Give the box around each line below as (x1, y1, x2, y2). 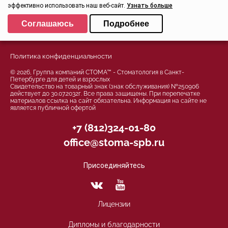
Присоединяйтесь (83, 161, 145, 169)
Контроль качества (86, 20, 142, 28)
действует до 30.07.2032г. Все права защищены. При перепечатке (10, 90, 200, 97)
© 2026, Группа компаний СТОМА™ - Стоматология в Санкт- (10, 68, 184, 76)
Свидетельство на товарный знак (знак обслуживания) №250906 (10, 82, 199, 90)
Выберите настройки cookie (8, 13, 107, 22)
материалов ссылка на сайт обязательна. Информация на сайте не (10, 97, 207, 104)
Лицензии (98, 199, 130, 208)
